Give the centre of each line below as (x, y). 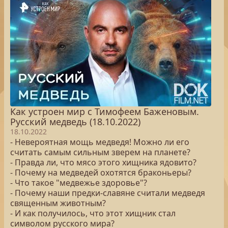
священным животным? (58, 203)
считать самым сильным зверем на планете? (100, 152)
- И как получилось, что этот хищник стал (93, 213)
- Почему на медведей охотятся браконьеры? (101, 173)
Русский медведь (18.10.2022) (75, 122)
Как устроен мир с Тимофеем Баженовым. (105, 111)
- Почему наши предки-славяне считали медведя (108, 193)
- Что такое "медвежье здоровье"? (79, 183)
